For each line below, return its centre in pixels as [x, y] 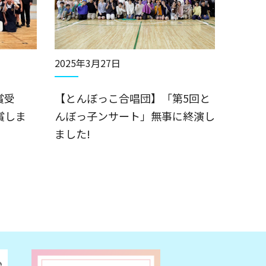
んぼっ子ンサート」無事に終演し [134, 115]
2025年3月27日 [87, 63]
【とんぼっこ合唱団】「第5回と [132, 98]
